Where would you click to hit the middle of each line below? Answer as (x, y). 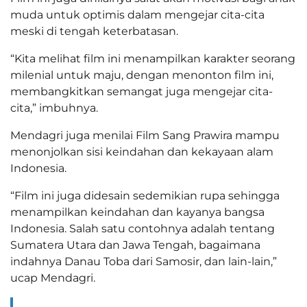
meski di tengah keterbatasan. (94, 32)
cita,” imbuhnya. (54, 108)
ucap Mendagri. (53, 278)
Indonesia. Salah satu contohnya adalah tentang (143, 229)
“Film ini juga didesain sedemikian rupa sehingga (145, 196)
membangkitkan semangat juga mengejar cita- (142, 92)
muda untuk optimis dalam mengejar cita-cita (137, 15)
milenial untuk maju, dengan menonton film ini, (142, 75)
